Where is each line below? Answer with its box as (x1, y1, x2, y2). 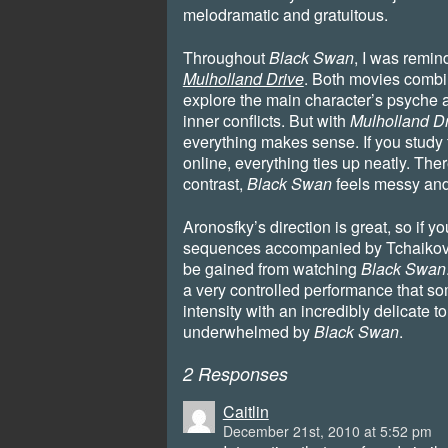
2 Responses (182, 361, 288, 387)
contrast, (182, 172, 247, 196)
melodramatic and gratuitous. (182, 3, 388, 27)
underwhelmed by (182, 320, 314, 344)
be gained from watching (182, 257, 361, 281)
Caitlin (222, 400, 269, 424)
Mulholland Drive (182, 67, 304, 91)
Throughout (182, 46, 269, 70)
